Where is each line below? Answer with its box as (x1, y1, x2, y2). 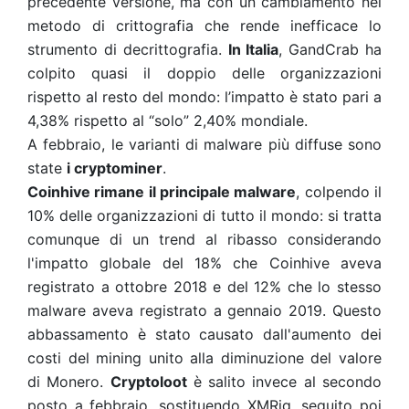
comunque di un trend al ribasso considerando (27, 230, 382, 248)
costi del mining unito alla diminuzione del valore (27, 349, 382, 367)
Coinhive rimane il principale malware (27, 183, 297, 201)
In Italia (227, 40, 279, 58)
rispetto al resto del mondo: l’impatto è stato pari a (27, 88, 382, 106)
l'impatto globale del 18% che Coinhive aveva (27, 254, 382, 272)
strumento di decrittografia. (27, 40, 228, 58)
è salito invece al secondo (186, 372, 383, 391)
